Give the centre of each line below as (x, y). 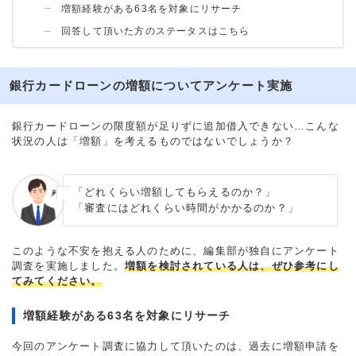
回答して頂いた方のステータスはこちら (156, 31)
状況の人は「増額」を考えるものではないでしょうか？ (153, 141)
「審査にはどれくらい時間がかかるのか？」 (186, 208)
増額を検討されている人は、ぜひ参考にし (232, 265)
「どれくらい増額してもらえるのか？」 (175, 192)
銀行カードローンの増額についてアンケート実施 (151, 86)
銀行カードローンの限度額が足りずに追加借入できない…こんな (176, 126)
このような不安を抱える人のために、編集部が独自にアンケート (176, 250)
